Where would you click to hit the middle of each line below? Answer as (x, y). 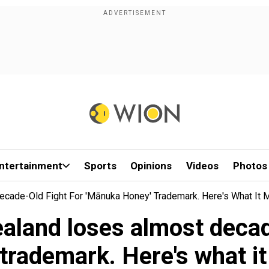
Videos (203, 166)
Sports (100, 166)
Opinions (151, 166)
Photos (250, 166)
